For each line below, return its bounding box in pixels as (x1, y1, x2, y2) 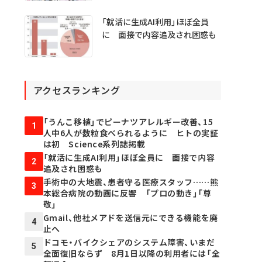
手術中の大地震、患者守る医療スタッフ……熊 (43, 176, 219, 188)
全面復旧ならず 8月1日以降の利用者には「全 (43, 247, 220, 260)
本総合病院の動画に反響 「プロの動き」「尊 (43, 187, 212, 199)
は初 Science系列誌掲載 (43, 138, 146, 150)
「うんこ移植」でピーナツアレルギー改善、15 (43, 116, 213, 128)
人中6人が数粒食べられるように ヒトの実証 (43, 127, 219, 139)
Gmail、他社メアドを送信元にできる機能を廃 (43, 212, 218, 224)
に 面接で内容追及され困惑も (101, 29, 216, 40)
